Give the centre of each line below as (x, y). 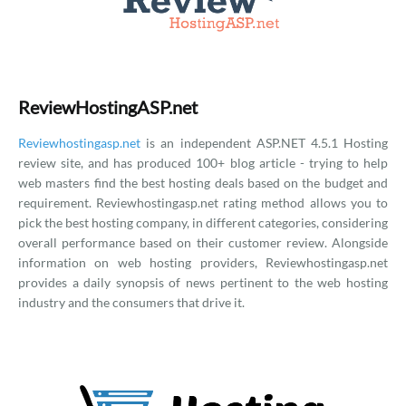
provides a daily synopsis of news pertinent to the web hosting (203, 282)
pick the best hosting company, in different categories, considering (203, 222)
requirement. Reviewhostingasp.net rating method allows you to (203, 203)
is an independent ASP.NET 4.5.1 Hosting (264, 143)
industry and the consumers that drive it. (131, 302)
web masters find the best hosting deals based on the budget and (203, 183)
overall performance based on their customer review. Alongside (203, 242)
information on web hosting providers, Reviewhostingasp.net (203, 262)
